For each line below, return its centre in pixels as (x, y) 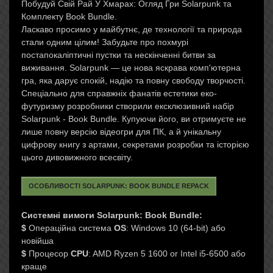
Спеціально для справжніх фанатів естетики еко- (119, 93)
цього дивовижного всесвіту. (77, 157)
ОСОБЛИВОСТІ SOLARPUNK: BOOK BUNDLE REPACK (119, 186)
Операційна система (70, 228)
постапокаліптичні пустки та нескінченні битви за (119, 55)
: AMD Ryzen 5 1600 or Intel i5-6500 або (167, 253)
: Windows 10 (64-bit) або (176, 228)
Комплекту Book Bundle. (69, 16)
